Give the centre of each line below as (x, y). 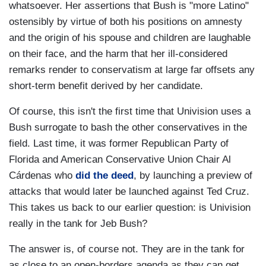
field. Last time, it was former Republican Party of (119, 143)
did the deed (104, 175)
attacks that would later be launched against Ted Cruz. (129, 191)
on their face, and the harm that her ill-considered (118, 53)
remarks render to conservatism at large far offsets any (132, 69)
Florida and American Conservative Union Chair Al (120, 159)
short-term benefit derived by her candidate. (106, 85)
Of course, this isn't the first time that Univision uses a (130, 111)
